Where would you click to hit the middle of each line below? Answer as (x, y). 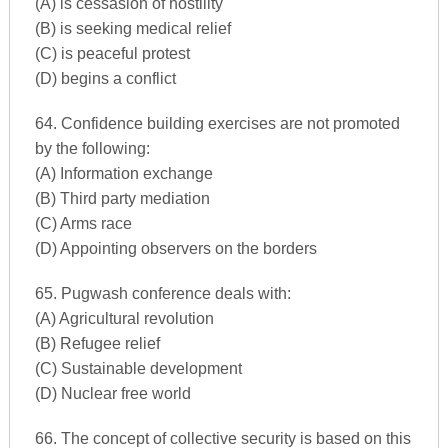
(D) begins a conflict (105, 78)
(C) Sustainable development (138, 368)
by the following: (92, 148)
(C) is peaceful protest (112, 53)
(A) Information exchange (123, 173)
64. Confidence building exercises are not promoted (217, 123)
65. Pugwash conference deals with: (162, 293)
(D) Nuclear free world (112, 393)
